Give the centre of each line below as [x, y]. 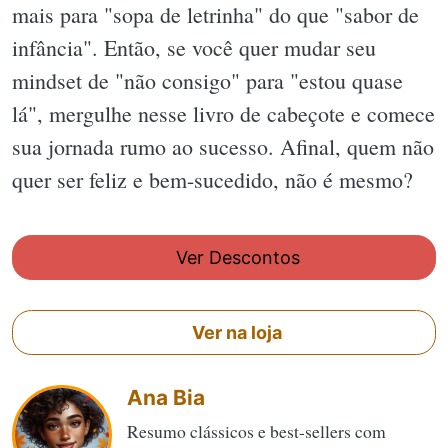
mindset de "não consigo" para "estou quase [207, 81]
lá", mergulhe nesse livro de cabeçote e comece [223, 114]
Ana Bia [166, 397]
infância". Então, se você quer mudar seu [194, 48]
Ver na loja [235, 332]
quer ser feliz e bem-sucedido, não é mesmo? [212, 180]
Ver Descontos [235, 257]
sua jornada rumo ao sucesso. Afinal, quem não [223, 147]
